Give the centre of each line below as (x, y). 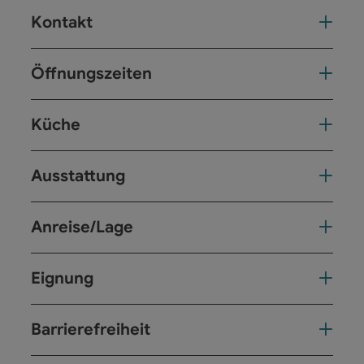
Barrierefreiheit (91, 329)
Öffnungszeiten (91, 73)
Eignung (62, 278)
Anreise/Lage (82, 227)
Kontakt (62, 22)
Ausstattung (78, 175)
